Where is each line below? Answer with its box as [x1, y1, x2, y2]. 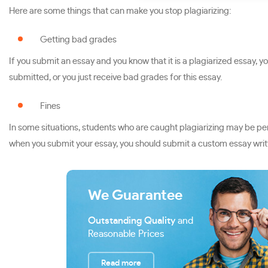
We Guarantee [88, 188, 182, 203]
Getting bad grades [40, 35, 117, 44]
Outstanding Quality [88, 216, 175, 226]
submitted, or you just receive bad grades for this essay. [9, 73, 222, 82]
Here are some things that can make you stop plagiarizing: [9, 7, 231, 16]
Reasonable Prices [88, 229, 164, 239]
